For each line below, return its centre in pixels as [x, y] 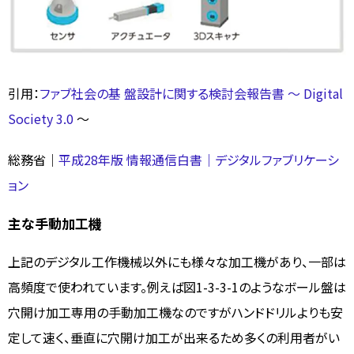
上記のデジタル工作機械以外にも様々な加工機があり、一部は [177, 261]
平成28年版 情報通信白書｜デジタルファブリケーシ [199, 159]
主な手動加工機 [55, 223]
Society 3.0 [42, 118]
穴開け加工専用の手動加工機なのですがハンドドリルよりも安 [175, 312]
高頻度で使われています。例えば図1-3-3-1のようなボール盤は [177, 286]
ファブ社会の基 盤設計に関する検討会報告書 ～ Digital [191, 93]
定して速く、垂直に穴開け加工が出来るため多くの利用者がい [174, 337]
